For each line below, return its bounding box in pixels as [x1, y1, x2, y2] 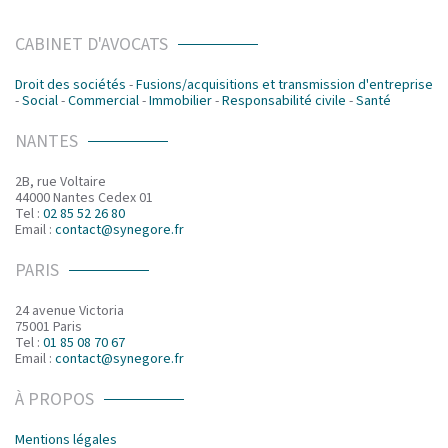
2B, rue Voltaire [15, 172, 106, 193]
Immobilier [149, 91, 212, 112]
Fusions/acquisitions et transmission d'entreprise [136, 75, 433, 96]
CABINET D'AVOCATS [15, 32, 168, 58]
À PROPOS [15, 387, 94, 413]
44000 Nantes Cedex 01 [15, 188, 153, 209]
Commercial [68, 91, 139, 112]
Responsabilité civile [222, 91, 346, 112]
